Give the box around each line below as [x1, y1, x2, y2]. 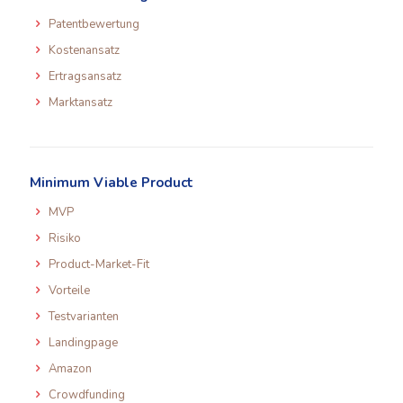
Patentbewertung [49, 16, 140, 32]
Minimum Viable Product [30, 174, 193, 192]
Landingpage [49, 335, 119, 351]
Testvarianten [49, 309, 120, 325]
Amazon [49, 361, 93, 377]
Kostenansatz [49, 42, 121, 58]
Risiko [49, 230, 82, 246]
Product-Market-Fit [49, 256, 150, 273]
